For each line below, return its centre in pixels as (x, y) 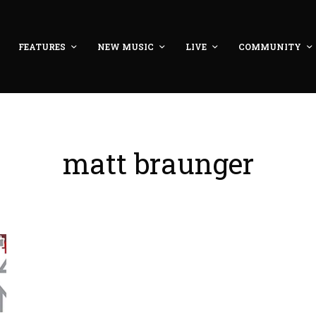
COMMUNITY (269, 46)
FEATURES (42, 46)
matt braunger (158, 163)
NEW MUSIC (125, 46)
